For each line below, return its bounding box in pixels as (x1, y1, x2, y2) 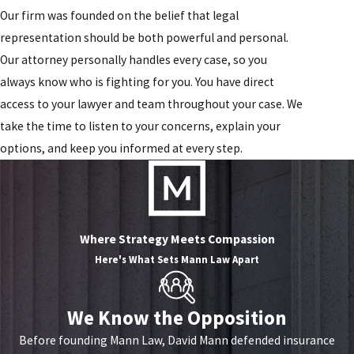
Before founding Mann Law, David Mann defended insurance (19, 333, 335, 348)
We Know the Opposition (67, 305, 287, 331)
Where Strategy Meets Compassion (79, 232, 275, 247)
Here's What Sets (95, 253, 181, 267)
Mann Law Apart (181, 253, 259, 267)
